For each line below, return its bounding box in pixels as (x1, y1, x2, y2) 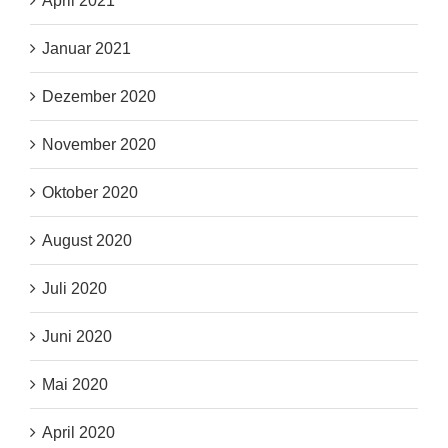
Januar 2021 (42, 40, 131, 58)
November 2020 (42, 136, 156, 154)
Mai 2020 (42, 376, 108, 394)
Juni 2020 (42, 328, 112, 346)
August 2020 (42, 232, 132, 250)
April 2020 (42, 424, 115, 442)
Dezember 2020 (42, 88, 156, 106)
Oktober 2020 (42, 184, 138, 202)
